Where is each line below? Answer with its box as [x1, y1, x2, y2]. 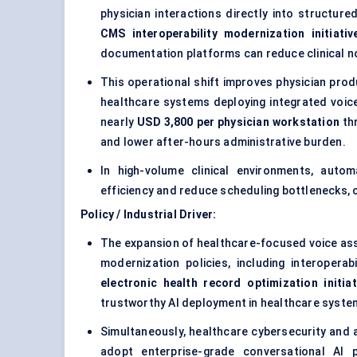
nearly [100, 116, 138, 129]
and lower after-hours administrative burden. [100, 135, 346, 149]
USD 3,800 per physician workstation [137, 116, 340, 129]
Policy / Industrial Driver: [80, 208, 217, 222]
